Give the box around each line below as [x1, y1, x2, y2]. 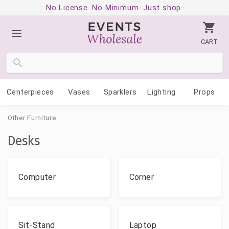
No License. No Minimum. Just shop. [45, 3, 184, 12]
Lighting [147, 87, 176, 97]
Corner [129, 172, 154, 182]
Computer [18, 172, 56, 182]
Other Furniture [8, 114, 56, 122]
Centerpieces [6, 87, 54, 97]
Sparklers [103, 87, 137, 97]
